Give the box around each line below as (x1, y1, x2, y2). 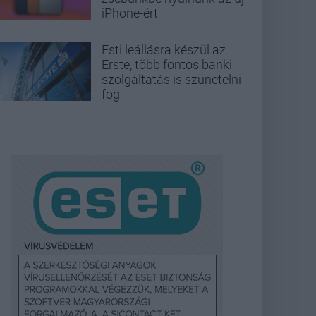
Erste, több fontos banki (102, 56, 232, 72)
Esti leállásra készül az (102, 42, 226, 57)
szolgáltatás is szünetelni (102, 71, 241, 87)
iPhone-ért (102, 5, 158, 20)
